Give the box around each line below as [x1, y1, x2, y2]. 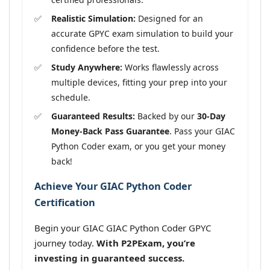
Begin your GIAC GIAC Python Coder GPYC [34, 222, 211, 234]
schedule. [51, 91, 90, 103]
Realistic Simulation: [51, 12, 136, 24]
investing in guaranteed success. [34, 252, 184, 265]
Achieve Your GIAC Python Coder [34, 179, 192, 193]
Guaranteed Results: [51, 110, 135, 122]
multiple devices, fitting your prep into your [51, 76, 227, 88]
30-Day [197, 110, 225, 122]
